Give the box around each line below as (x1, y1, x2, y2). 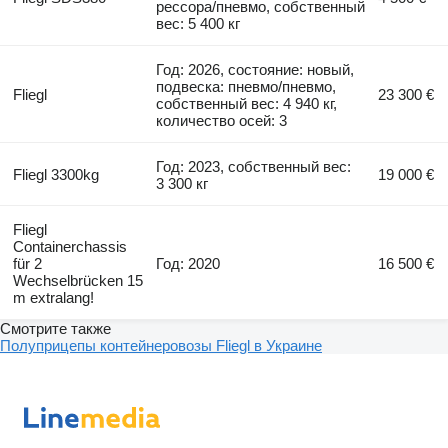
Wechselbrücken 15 (12, 271, 143, 289)
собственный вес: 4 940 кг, (156, 94, 338, 112)
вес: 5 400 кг (156, 14, 241, 32)
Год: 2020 (156, 254, 221, 272)
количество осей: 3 (156, 111, 288, 129)
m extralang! (12, 288, 94, 306)
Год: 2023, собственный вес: (156, 157, 352, 175)
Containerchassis (12, 237, 127, 255)
